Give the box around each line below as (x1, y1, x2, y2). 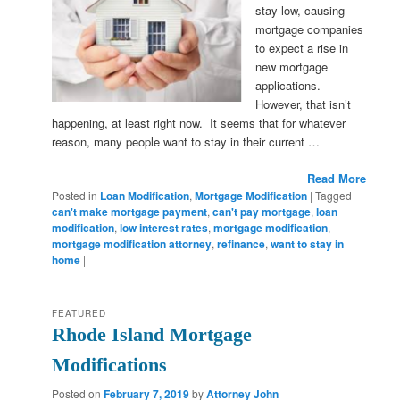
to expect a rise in (255, 38, 349, 56)
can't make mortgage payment (52, 203, 208, 220)
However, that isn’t (255, 95, 352, 112)
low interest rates (120, 219, 209, 236)
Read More (306, 169, 366, 187)
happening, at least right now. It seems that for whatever (52, 113, 346, 131)
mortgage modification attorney (52, 235, 212, 252)
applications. (255, 76, 325, 94)
